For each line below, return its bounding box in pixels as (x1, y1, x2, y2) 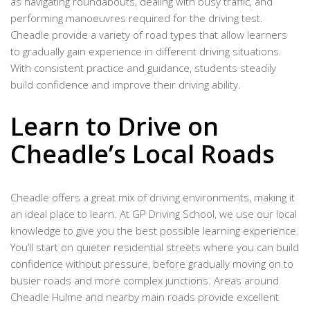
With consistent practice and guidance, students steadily (10, 60, 276, 75)
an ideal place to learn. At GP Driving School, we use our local (10, 207, 297, 221)
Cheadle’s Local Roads (10, 137, 275, 172)
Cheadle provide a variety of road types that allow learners (10, 27, 287, 42)
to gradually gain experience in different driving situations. (10, 44, 282, 58)
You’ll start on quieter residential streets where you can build (10, 240, 299, 255)
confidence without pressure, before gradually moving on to (10, 257, 293, 271)
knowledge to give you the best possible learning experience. (10, 224, 299, 238)
